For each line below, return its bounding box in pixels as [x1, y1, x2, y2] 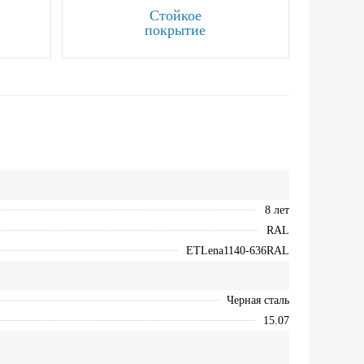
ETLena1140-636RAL [185, 245, 289, 258]
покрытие [145, 22, 206, 39]
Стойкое [149, 7, 201, 24]
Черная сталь [226, 294, 289, 307]
